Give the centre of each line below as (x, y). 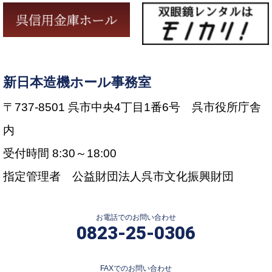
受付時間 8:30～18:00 (60, 153)
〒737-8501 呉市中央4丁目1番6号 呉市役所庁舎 (132, 107)
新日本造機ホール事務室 (77, 82)
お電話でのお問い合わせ (136, 217)
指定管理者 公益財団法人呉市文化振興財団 (118, 176)
